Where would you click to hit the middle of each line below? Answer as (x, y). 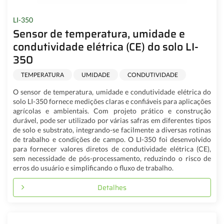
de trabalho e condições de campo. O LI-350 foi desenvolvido (112, 139)
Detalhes (112, 187)
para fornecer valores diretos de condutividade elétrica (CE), (112, 149)
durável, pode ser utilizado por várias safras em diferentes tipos (112, 120)
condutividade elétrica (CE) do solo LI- (105, 46)
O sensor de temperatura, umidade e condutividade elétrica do (112, 92)
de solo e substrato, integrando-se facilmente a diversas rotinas (112, 130)
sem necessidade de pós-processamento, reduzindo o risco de (112, 158)
